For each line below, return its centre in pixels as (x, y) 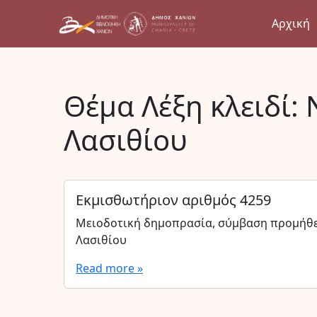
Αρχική (290, 24)
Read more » (110, 268)
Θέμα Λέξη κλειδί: (185, 106)
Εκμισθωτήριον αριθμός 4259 (174, 200)
